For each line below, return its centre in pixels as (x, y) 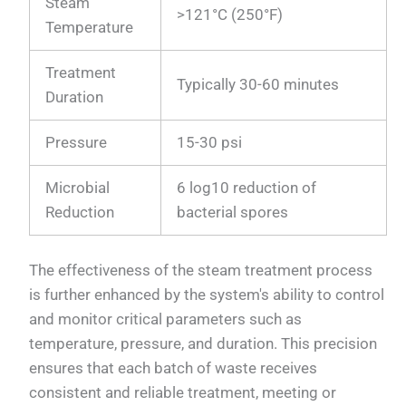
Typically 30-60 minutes (258, 84)
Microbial (78, 187)
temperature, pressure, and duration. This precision (203, 344)
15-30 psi (210, 142)
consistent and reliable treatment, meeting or (183, 393)
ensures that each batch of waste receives (174, 368)
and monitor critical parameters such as (166, 319)
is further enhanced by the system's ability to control (207, 295)
